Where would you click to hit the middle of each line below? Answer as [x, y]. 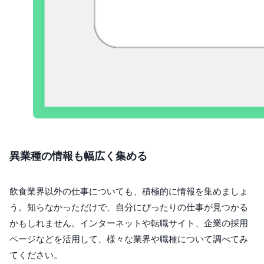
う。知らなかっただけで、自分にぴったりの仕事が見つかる [129, 207]
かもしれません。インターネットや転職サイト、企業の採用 [129, 223]
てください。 [36, 255]
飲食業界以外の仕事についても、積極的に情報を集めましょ [129, 192]
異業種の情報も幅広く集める [78, 156]
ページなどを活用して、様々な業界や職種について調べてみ [129, 239]
